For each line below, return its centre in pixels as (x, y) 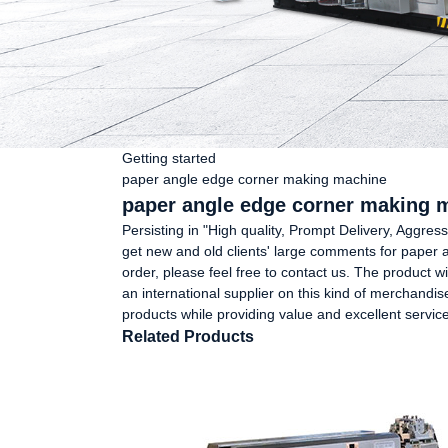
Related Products (188, 336)
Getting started (169, 158)
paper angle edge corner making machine (254, 179)
